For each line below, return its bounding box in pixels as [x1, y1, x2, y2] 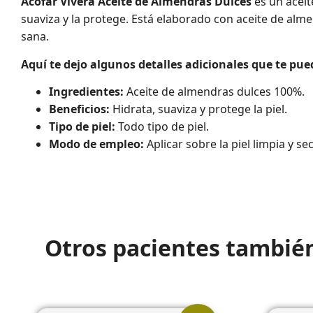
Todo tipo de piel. [115, 119, 209, 135]
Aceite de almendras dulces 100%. [124, 84, 305, 100]
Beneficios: [49, 101, 110, 117]
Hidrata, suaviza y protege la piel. [110, 101, 287, 117]
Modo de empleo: [49, 136, 144, 152]
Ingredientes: [49, 84, 124, 100]
